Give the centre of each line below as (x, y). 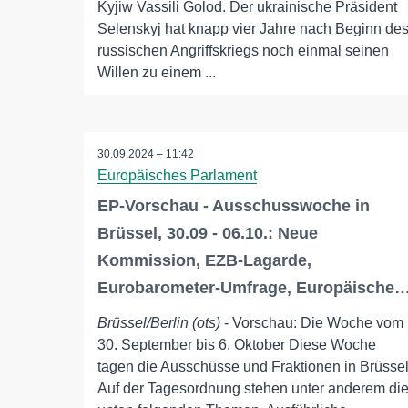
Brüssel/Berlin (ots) (159, 323)
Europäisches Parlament (177, 176)
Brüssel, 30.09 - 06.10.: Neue (208, 234)
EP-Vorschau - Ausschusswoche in (234, 206)
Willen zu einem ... (157, 73)
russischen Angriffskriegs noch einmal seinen (243, 51)
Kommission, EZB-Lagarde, (204, 261)
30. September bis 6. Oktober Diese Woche (237, 345)
